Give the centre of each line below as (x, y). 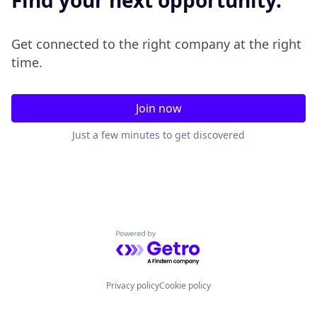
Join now (158, 108)
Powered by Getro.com (177, 238)
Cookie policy (185, 286)
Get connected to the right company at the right (156, 44)
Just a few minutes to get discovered (158, 135)
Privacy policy (133, 286)
